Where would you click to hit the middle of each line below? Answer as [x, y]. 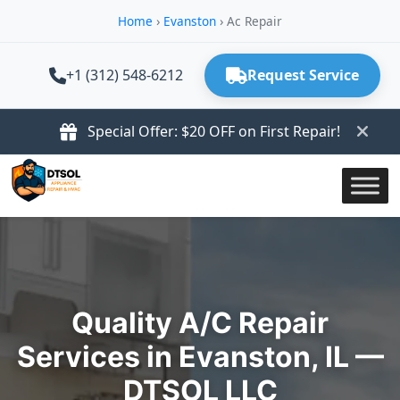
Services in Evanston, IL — [200, 357]
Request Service [303, 75]
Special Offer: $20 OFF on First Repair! [214, 131]
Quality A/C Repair [200, 323]
